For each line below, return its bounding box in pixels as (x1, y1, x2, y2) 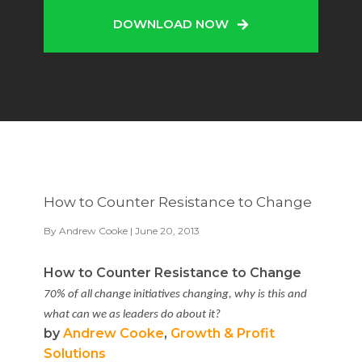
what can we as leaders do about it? (44, 309, 221, 321)
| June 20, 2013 (128, 225, 200, 237)
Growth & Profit (170, 326, 275, 341)
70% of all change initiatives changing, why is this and (44, 288, 307, 301)
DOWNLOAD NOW (113, 16, 229, 32)
